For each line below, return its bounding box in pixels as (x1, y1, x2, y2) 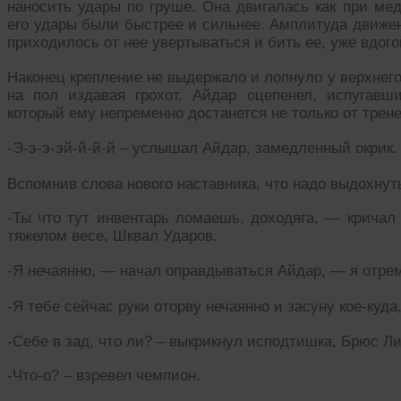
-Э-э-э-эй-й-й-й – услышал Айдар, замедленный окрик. (7, 139, 397, 157)
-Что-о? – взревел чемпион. (7, 367, 200, 385)
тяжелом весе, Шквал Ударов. (7, 227, 218, 245)
